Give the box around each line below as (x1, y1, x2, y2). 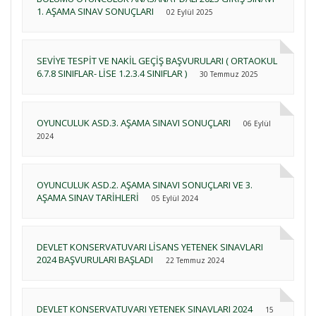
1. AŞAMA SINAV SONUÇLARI (37, 4, 154, 18)
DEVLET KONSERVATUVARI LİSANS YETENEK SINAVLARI (37, 240, 263, 253)
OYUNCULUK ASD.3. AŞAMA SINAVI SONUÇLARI (37, 116, 233, 129)
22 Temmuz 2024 (166, 255, 224, 265)
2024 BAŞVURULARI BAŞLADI (37, 253, 153, 266)
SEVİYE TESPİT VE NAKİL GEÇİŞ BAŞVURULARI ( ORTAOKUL (37, 54, 277, 67)
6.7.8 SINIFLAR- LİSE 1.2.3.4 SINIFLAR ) (37, 66, 187, 80)
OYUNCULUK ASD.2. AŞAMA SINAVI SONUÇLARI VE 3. (37, 178, 253, 191)
